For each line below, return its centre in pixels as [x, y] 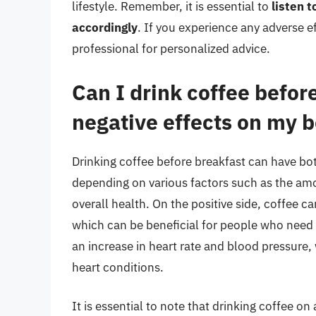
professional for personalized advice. [171, 49]
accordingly [105, 28]
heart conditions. [118, 267]
